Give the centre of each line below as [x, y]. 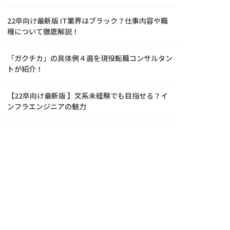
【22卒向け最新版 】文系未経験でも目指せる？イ [88, 95]
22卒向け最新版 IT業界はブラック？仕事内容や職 [88, 20]
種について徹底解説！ [43, 31]
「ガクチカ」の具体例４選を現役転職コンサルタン [90, 58]
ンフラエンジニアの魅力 [47, 106]
